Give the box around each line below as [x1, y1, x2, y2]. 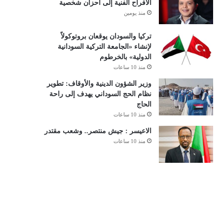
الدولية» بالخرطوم [99, 53, 151, 61]
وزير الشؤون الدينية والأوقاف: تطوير [46, 80, 151, 87]
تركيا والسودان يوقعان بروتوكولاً [60, 33, 151, 40]
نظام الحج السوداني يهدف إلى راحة [49, 90, 151, 98]
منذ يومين [123, 10, 146, 16]
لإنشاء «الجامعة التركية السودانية [57, 43, 151, 50]
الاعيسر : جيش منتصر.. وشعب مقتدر [44, 127, 151, 135]
